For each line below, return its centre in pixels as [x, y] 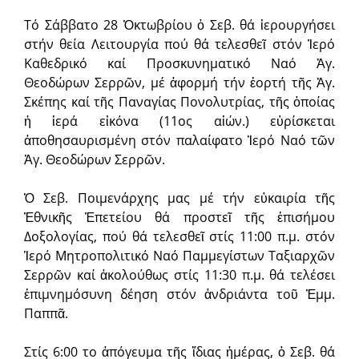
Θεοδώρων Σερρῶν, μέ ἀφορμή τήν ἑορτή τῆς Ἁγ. [179, 83]
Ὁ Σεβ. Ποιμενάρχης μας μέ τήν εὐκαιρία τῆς [179, 198]
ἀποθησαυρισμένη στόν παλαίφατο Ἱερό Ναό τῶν [179, 140]
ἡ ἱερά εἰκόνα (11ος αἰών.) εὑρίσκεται [179, 121]
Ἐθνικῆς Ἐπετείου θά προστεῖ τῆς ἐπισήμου [179, 217]
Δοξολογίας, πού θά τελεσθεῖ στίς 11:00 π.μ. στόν [179, 236]
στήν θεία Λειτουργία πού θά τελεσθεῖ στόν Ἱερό [179, 44]
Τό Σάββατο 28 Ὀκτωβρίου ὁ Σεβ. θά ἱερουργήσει [179, 25]
